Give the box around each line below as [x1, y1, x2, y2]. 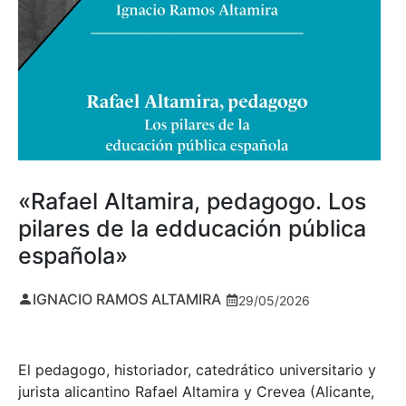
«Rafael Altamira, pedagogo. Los [18, 188, 366, 216]
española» [18, 242, 128, 270]
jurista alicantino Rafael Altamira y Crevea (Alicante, [18, 382, 374, 401]
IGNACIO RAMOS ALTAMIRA [33, 290, 221, 309]
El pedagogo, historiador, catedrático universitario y [18, 360, 376, 379]
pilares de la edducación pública [18, 215, 366, 243]
